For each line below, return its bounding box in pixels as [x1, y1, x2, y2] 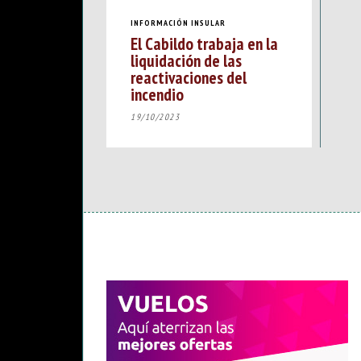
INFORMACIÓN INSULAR [131, 17, 226, 28]
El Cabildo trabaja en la [131, 32, 278, 56]
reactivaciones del [131, 66, 247, 89]
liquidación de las [131, 49, 242, 73]
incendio [131, 83, 184, 106]
